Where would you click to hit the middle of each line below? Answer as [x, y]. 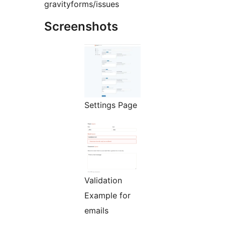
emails [96, 211]
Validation [103, 181]
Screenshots [81, 27]
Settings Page [111, 105]
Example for [107, 196]
